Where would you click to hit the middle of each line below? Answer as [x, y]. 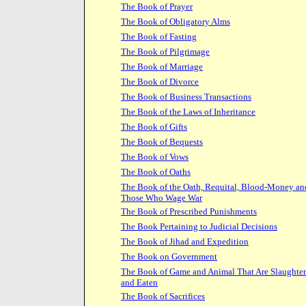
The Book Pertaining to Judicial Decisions [199, 226]
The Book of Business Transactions [186, 97]
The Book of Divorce [160, 82]
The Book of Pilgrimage [165, 52]
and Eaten [139, 282]
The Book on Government [169, 256]
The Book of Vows [155, 157]
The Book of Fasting [159, 37]
